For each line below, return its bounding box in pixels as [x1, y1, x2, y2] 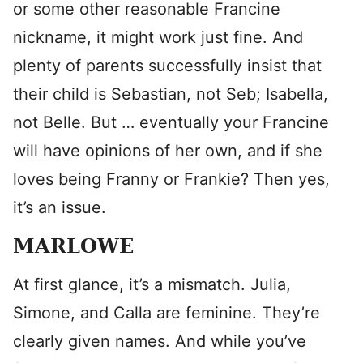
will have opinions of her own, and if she [13, 141, 322, 160]
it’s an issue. [13, 198, 106, 217]
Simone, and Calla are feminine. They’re [13, 303, 320, 322]
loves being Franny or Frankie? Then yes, [13, 169, 330, 189]
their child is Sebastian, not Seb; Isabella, [13, 84, 328, 104]
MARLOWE [13, 234, 134, 258]
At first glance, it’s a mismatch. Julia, [13, 275, 291, 294]
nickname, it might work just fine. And [13, 28, 303, 47]
